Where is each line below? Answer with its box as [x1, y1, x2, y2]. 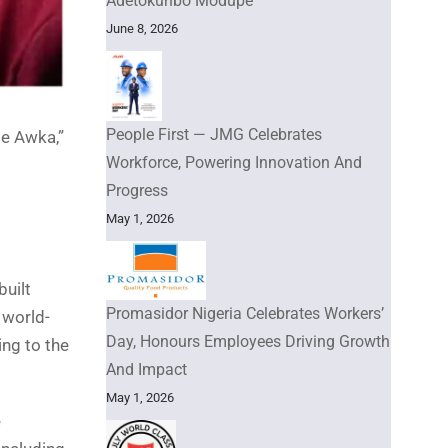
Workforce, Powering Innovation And [106, 152, 362, 172]
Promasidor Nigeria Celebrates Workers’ [106, 303, 384, 323]
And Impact [106, 359, 187, 379]
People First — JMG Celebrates [106, 124, 322, 144]
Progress [106, 180, 168, 200]
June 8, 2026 [106, 20, 178, 36]
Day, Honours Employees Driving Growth [106, 331, 390, 351]
